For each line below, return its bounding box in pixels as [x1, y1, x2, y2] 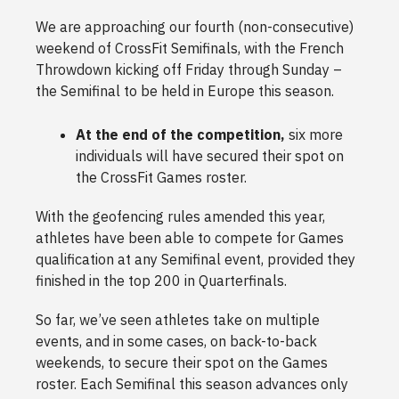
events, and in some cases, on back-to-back [36, 332, 317, 351]
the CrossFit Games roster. [76, 168, 250, 187]
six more [285, 126, 343, 144]
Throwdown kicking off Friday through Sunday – [36, 61, 342, 79]
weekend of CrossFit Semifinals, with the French [36, 39, 344, 58]
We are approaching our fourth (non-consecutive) [36, 18, 354, 37]
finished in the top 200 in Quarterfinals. [36, 272, 287, 290]
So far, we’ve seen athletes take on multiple [36, 311, 320, 330]
